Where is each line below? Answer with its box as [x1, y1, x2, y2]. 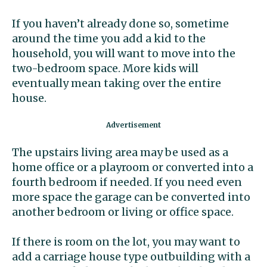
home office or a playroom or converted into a [12, 160, 253, 174]
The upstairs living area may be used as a [12, 145, 228, 159]
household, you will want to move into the [12, 46, 235, 60]
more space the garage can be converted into [12, 190, 250, 204]
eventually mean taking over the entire [12, 76, 221, 90]
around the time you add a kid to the [12, 31, 206, 45]
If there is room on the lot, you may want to [12, 234, 240, 249]
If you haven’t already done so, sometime [12, 16, 229, 30]
